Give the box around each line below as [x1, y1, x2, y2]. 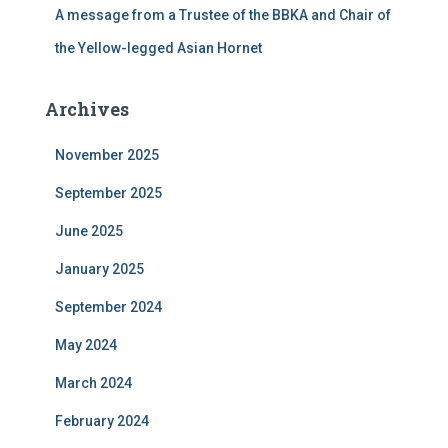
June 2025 [55, 223, 123, 239]
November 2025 [55, 147, 159, 163]
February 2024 [55, 413, 149, 429]
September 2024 [55, 299, 162, 315]
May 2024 [55, 337, 117, 353]
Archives [45, 97, 129, 121]
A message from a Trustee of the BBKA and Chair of [55, 7, 391, 23]
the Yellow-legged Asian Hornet [55, 40, 262, 56]
